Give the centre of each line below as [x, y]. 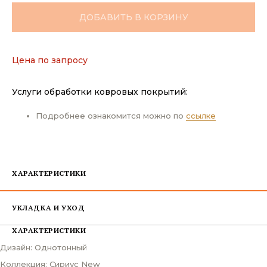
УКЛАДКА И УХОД [49, 207]
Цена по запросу [50, 60]
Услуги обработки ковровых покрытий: [100, 91]
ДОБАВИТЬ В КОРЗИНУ [133, 17]
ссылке [201, 115]
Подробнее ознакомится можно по [111, 115]
